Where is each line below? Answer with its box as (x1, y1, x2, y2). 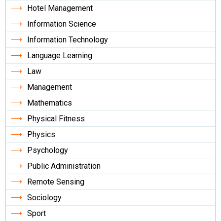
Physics (27, 130, 56, 140)
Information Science (27, 19, 97, 29)
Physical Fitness (27, 114, 85, 124)
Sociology (27, 193, 62, 203)
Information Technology (27, 35, 109, 45)
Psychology (27, 146, 69, 155)
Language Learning (27, 51, 93, 61)
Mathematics (27, 98, 73, 108)
